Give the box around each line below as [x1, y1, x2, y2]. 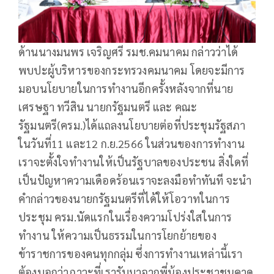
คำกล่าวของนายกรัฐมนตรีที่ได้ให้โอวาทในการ [18, 191, 230, 206]
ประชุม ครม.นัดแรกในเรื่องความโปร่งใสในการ [18, 210, 232, 224]
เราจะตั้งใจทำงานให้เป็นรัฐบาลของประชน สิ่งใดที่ [18, 155, 249, 169]
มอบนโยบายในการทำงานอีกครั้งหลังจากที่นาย [18, 81, 233, 96]
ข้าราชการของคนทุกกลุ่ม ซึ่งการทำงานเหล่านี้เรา [18, 246, 243, 261]
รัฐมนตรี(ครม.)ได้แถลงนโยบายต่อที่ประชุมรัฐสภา [18, 118, 246, 133]
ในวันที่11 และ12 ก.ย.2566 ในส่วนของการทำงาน [18, 136, 245, 151]
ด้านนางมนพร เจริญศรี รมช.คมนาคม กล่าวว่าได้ [18, 45, 239, 59]
